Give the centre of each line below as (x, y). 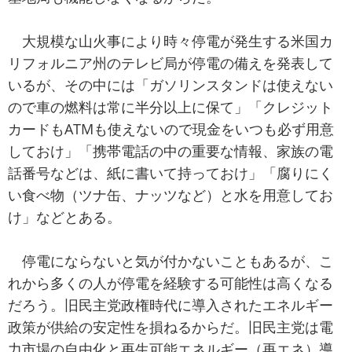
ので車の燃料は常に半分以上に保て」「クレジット (170, 107)
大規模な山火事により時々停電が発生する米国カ (170, 41)
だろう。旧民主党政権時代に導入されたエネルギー (170, 305)
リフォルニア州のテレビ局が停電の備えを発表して (170, 63)
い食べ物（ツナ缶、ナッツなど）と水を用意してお (170, 195)
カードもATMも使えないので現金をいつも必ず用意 (171, 129)
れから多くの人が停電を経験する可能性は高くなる (170, 283)
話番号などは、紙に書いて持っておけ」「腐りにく (170, 173)
